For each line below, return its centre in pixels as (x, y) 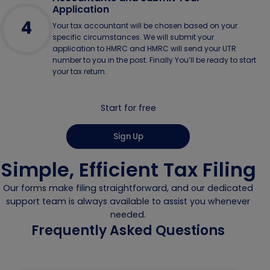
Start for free (128, 108)
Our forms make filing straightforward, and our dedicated (128, 188)
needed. (128, 215)
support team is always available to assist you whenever (128, 202)
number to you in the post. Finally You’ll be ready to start (154, 60)
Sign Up (128, 137)
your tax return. (80, 72)
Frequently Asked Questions (128, 231)
